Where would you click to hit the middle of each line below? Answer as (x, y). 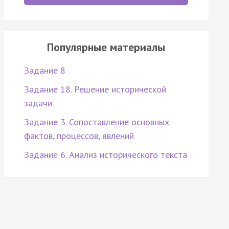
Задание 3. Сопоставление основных (96, 122)
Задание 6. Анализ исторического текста (105, 155)
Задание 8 (44, 71)
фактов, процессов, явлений (79, 136)
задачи (38, 103)
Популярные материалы (106, 47)
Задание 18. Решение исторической (95, 89)
